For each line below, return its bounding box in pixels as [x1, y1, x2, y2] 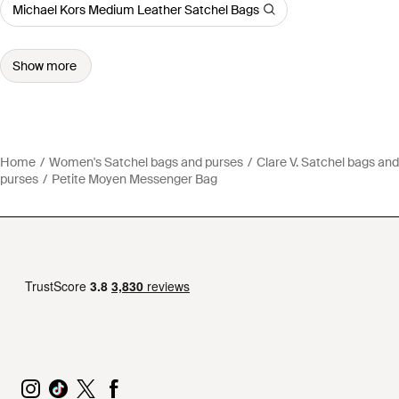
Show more [12, 57, 77, 74]
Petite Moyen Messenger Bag [52, 170, 217, 187]
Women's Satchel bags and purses [49, 153, 243, 170]
